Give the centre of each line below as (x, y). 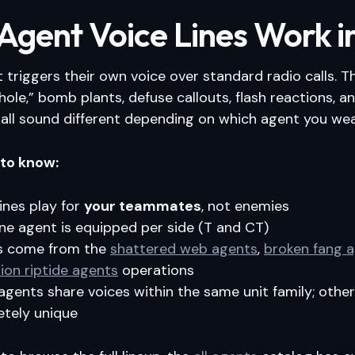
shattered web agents (184, 249)
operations (156, 270)
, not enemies (245, 206)
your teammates (143, 206)
